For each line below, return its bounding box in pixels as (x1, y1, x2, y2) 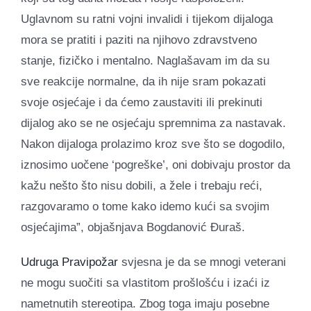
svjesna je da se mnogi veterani (118, 255, 286, 269)
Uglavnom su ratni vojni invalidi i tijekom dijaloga (21, 12, 273, 26)
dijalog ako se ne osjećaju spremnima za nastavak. (21, 116, 286, 130)
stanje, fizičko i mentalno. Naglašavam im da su (21, 53, 269, 67)
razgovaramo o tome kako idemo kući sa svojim (21, 199, 269, 213)
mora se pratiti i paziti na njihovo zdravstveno (21, 33, 257, 47)
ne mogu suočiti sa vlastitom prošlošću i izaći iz (21, 276, 270, 289)
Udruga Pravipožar (21, 255, 118, 269)
